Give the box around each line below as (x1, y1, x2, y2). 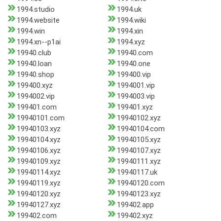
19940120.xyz (17, 189, 61, 199)
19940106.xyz (17, 146, 61, 155)
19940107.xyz (116, 146, 161, 155)
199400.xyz (17, 81, 53, 90)
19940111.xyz (116, 157, 161, 166)
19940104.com (116, 124, 165, 134)
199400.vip (116, 70, 151, 79)
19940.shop (17, 70, 54, 79)
